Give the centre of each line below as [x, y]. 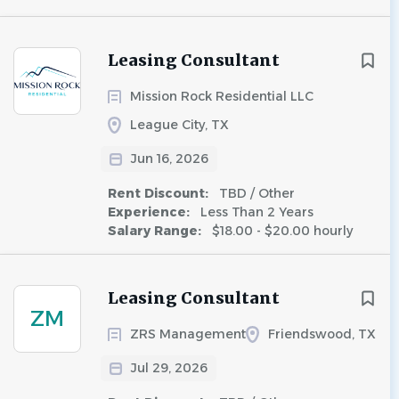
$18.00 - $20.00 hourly [281, 231]
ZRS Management [188, 334]
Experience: [151, 212]
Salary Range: [156, 231]
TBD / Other [255, 193]
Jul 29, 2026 [169, 368]
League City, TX [179, 125]
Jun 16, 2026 [170, 159]
